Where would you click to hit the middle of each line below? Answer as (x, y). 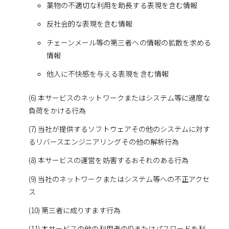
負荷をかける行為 (57, 111)
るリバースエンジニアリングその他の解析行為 (104, 142)
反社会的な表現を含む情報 (89, 24)
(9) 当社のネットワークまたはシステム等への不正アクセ (119, 179)
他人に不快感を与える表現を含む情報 (107, 73)
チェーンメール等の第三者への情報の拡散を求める (129, 42)
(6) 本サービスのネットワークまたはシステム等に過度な (119, 98)
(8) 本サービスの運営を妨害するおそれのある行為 (109, 160)
